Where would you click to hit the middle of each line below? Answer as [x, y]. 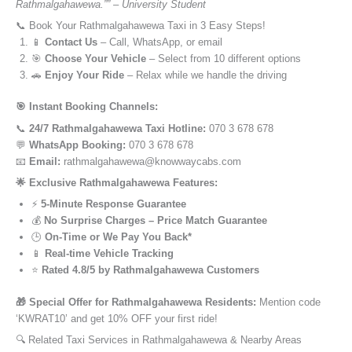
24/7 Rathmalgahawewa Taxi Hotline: [117, 128]
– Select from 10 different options [224, 59]
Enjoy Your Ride [84, 75]
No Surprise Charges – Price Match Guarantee [156, 221]
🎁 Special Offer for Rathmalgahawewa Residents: [136, 302]
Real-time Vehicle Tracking [109, 254]
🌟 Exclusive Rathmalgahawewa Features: [117, 183]
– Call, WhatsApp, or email [160, 42]
